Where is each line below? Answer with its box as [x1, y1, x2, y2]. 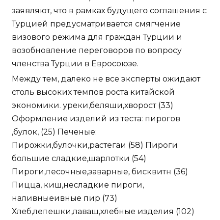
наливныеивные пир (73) [12, 193, 117, 203]
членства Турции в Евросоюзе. [12, 58, 138, 68]
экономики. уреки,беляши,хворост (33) [12, 100, 173, 110]
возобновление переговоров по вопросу [12, 45, 182, 55]
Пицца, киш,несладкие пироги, [12, 180, 144, 190]
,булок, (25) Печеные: [12, 127, 97, 137]
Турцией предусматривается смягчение [12, 19, 181, 28]
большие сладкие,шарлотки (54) [12, 153, 146, 163]
